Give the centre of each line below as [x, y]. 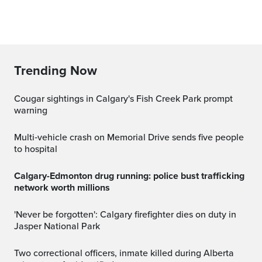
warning [31, 110]
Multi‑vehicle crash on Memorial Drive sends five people [18, 137]
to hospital [36, 149]
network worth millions [62, 187]
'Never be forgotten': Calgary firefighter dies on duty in [18, 214]
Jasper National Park [57, 226]
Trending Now [56, 70]
